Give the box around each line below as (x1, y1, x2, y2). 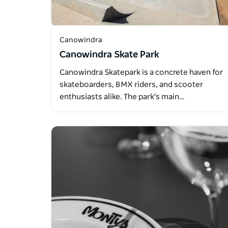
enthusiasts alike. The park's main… (60, 93, 185, 101)
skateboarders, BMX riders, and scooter (60, 81, 203, 89)
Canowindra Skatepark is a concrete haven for (60, 69, 223, 77)
